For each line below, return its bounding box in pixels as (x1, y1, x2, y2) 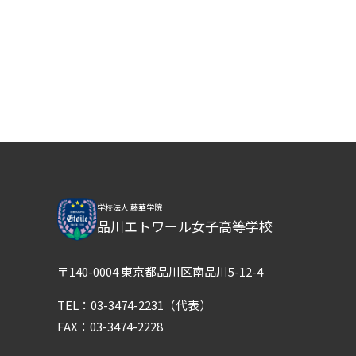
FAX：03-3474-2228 (57, 318, 163, 335)
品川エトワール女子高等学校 (97, 216, 273, 237)
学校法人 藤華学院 (97, 201, 162, 214)
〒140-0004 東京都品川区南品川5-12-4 (57, 263, 263, 281)
